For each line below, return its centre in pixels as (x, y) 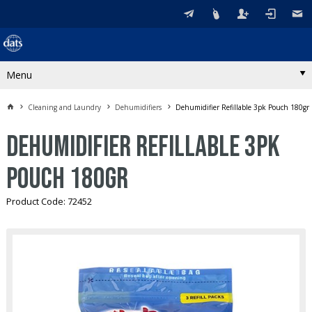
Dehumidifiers (138, 107)
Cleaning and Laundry (64, 107)
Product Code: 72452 (49, 201)
